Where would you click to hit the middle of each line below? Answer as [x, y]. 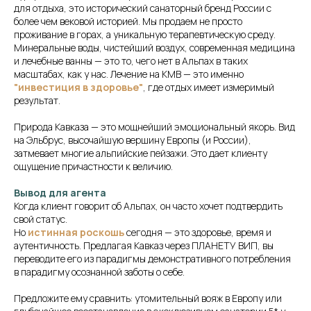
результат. [37, 101]
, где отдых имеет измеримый [209, 87]
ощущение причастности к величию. [93, 167]
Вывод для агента [60, 193]
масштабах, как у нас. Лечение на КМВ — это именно [129, 74]
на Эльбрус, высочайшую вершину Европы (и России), [133, 140]
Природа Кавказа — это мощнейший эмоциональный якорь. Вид [154, 127]
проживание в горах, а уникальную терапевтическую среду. [145, 35]
